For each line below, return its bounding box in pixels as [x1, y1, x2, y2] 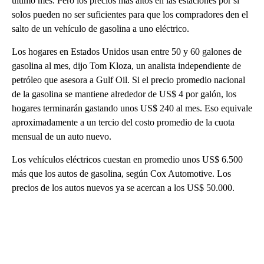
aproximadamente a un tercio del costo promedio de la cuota [12, 117, 235, 128]
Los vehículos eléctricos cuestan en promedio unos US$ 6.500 [12, 154, 243, 165]
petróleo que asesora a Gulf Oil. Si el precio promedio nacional [12, 75, 245, 85]
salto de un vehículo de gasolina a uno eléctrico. [12, 24, 189, 34]
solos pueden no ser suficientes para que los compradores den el [12, 9, 248, 20]
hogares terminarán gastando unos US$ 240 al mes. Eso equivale [12, 103, 252, 114]
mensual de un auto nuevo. [12, 131, 111, 142]
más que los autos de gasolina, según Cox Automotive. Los [12, 169, 231, 179]
